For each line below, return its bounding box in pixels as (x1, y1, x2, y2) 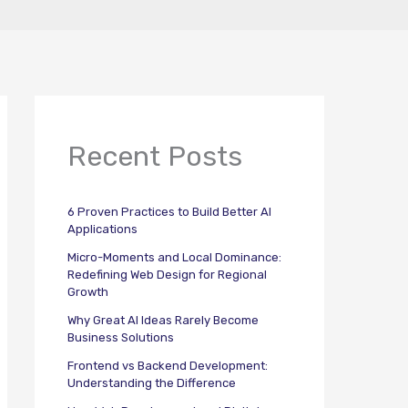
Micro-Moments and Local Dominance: (67, 250, 281, 265)
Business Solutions (67, 331, 174, 345)
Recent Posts (67, 138, 242, 173)
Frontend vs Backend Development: (67, 359, 268, 373)
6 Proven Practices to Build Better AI (67, 205, 271, 219)
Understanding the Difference (67, 376, 236, 391)
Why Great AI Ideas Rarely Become (67, 313, 259, 328)
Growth (67, 285, 108, 300)
